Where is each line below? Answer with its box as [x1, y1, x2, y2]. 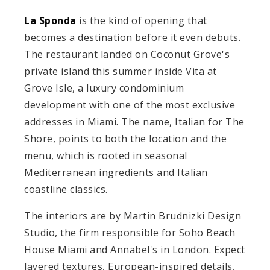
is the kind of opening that [76, 13, 207, 27]
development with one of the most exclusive [24, 98, 235, 111]
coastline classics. [24, 182, 108, 196]
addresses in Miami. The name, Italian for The [24, 115, 245, 128]
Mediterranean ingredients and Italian [24, 165, 208, 179]
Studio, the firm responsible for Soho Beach [24, 225, 236, 239]
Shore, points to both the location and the [24, 131, 227, 145]
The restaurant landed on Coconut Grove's [24, 47, 230, 61]
